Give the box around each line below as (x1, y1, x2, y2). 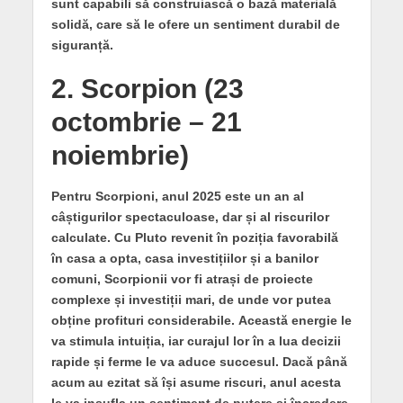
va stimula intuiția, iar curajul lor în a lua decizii (50, 333, 341, 348)
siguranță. (50, 37, 113, 52)
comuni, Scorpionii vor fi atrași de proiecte (50, 271, 313, 286)
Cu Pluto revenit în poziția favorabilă (113, 229, 338, 245)
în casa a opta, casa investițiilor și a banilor (50, 250, 318, 265)
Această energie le (234, 312, 352, 327)
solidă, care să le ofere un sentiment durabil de (50, 16, 340, 31)
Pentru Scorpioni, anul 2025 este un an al (50, 188, 304, 203)
